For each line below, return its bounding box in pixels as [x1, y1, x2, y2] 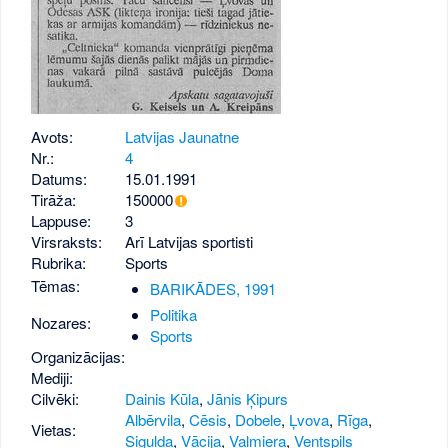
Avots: [31, 126, 74, 148]
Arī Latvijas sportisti [125, 231, 254, 253]
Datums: [31, 168, 88, 190]
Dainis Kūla [125, 388, 200, 410]
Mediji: [31, 367, 74, 389]
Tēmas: [31, 275, 81, 297]
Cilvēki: [31, 388, 80, 410]
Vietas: [31, 419, 77, 441]
